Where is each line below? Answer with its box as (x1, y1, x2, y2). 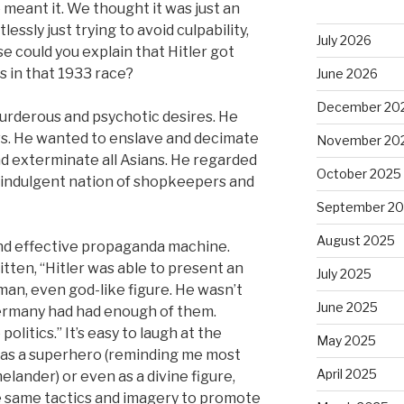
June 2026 (316, 65, 378, 81)
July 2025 (316, 265, 372, 281)
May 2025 (316, 332, 376, 348)
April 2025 (316, 365, 377, 381)
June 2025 (316, 298, 378, 315)
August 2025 (316, 232, 395, 248)
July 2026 (316, 32, 372, 48)
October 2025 (316, 165, 401, 181)
